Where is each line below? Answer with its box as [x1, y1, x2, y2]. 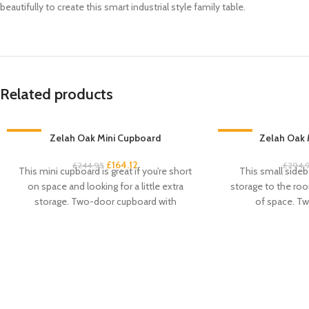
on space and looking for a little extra [27, 180, 183, 192]
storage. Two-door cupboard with [34, 195, 177, 208]
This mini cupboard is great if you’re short [19, 165, 192, 177]
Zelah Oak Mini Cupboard [50, 132, 161, 144]
